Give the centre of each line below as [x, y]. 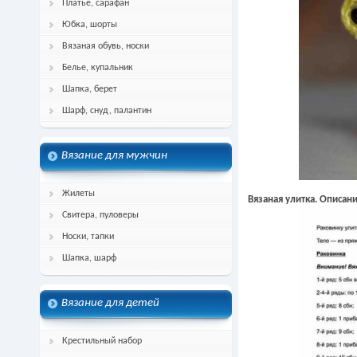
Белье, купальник [98, 68]
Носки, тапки [88, 237]
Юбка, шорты [90, 25]
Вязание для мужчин [114, 156]
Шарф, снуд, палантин [107, 111]
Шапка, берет [90, 89]
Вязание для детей [110, 303]
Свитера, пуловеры [100, 215]
